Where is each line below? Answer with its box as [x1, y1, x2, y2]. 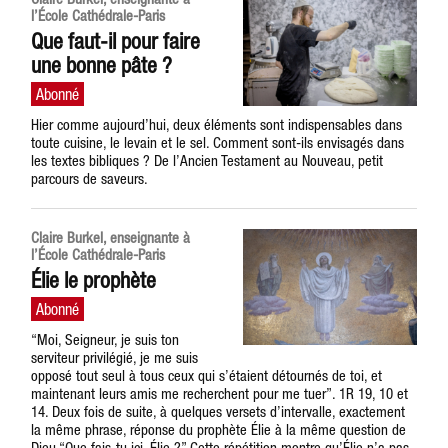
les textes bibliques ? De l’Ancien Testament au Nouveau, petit [31, 152, 384, 169]
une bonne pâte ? [31, 52, 173, 78]
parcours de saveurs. [31, 170, 149, 187]
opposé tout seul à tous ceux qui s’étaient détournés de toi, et [31, 367, 383, 384]
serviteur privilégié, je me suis [31, 349, 199, 366]
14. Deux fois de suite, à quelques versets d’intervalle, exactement [31, 403, 406, 420]
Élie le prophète [31, 267, 157, 293]
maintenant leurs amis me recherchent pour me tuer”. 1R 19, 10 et [31, 385, 409, 402]
